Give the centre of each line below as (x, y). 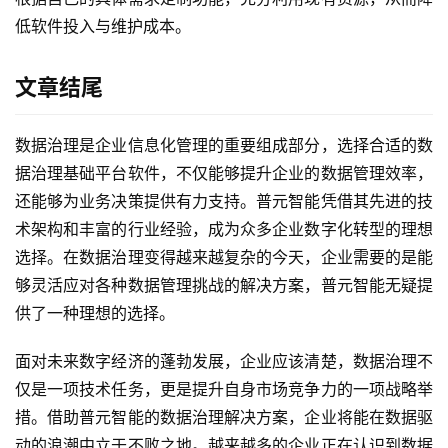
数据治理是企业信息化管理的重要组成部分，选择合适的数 (224, 145)
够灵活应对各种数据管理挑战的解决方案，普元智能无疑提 (224, 285)
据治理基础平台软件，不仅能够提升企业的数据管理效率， (224, 173)
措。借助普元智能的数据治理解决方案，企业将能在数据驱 (224, 417)
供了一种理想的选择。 (95, 313)
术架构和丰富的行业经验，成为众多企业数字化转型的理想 (224, 229)
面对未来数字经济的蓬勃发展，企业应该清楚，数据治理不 (224, 361)
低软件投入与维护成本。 (103, 26)
